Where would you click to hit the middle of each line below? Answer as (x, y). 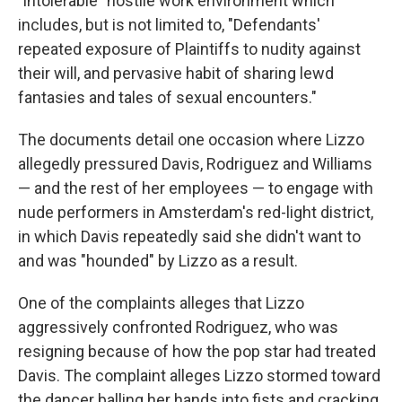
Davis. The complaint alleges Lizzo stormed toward (199, 376)
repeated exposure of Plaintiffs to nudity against (189, 49)
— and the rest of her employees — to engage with (196, 188)
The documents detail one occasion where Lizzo (191, 140)
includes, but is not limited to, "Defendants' (169, 25)
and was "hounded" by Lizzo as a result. (158, 261)
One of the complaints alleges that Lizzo (161, 303)
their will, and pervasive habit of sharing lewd (176, 73)
